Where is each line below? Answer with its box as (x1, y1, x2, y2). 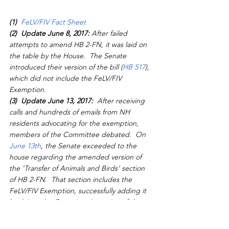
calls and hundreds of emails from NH (9, 107, 132, 117)
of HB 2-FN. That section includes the (9, 175, 134, 185)
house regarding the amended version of (9, 152, 144, 162)
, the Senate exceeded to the (41, 141, 139, 151)
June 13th (9, 141, 41, 151)
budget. (9, 209, 36, 218)
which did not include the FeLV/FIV (9, 74, 124, 83)
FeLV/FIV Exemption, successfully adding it (9, 186, 148, 196)
